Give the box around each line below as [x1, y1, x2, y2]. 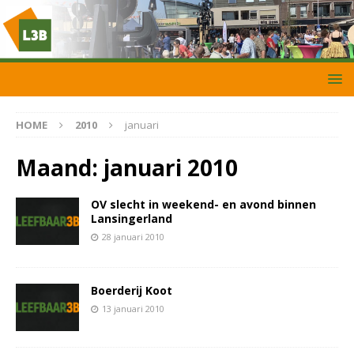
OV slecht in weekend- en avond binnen [91, 197, 316, 213]
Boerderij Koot [91, 283, 172, 299]
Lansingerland [91, 211, 172, 227]
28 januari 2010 [102, 231, 164, 243]
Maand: [16, 153, 104, 183]
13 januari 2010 [102, 303, 164, 315]
